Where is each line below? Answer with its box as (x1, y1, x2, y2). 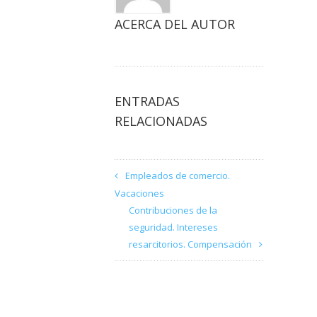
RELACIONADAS (115, 113, 207, 129)
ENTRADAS (115, 93, 180, 110)
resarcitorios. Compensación (129, 238, 252, 250)
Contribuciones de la (129, 204, 217, 217)
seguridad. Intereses (129, 221, 218, 234)
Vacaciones (115, 187, 164, 200)
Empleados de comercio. (125, 169, 230, 182)
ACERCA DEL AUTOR (115, 16, 235, 33)
